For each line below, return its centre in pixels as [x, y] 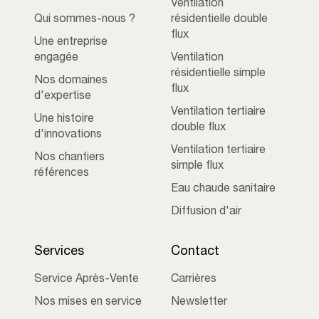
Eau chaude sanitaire [223, 189]
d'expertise [63, 96]
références [62, 173]
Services [59, 252]
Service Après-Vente [87, 279]
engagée [56, 58]
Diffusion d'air [206, 212]
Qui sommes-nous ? [85, 20]
